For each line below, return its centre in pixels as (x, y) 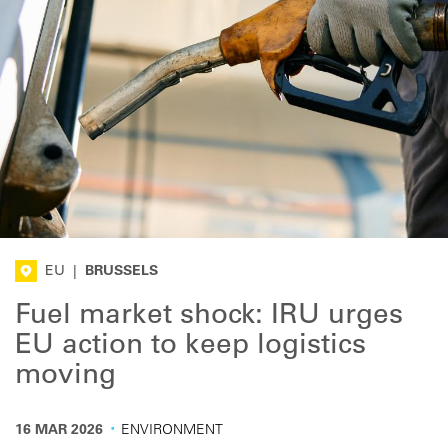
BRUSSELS (121, 272)
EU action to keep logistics (190, 347)
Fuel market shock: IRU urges (209, 317)
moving (65, 377)
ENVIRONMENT (172, 430)
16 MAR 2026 (59, 430)
